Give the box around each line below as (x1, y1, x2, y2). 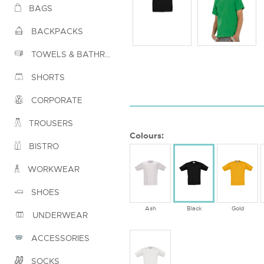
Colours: (130, 130, 164, 141)
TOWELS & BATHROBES (29, 49, 105, 60)
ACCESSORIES (29, 233, 90, 244)
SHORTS (29, 72, 65, 83)
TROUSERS (27, 118, 73, 129)
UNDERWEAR (30, 210, 88, 221)
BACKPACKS (29, 26, 83, 37)
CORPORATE (29, 95, 82, 106)
